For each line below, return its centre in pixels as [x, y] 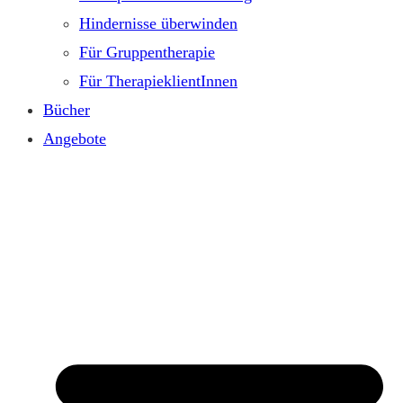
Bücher [67, 109]
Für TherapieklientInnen [158, 81]
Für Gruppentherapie [147, 52]
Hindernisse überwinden [158, 23]
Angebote [75, 138]
